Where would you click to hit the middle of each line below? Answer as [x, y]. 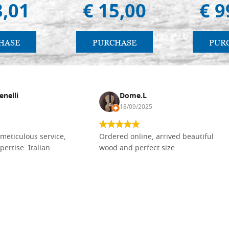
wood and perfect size [137, 148]
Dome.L [133, 96]
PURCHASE [114, 42]
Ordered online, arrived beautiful [156, 137]
